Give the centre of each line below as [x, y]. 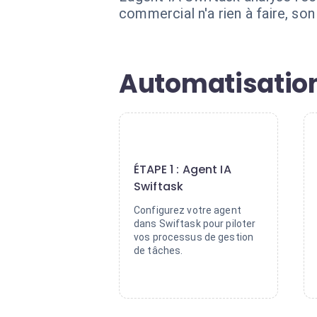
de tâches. [158, 250]
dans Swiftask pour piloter [195, 224]
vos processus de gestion [194, 237]
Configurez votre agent [188, 210]
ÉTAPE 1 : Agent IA [183, 169]
